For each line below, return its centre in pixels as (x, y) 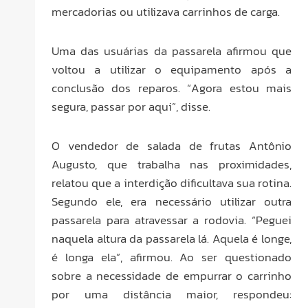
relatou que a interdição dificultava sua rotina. (172, 183)
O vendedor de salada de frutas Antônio (172, 145)
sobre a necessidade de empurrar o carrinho (172, 275)
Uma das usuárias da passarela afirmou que (172, 51)
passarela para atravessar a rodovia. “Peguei (172, 220)
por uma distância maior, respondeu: (172, 294)
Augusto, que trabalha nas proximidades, (172, 164)
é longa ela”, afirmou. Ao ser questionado (172, 257)
